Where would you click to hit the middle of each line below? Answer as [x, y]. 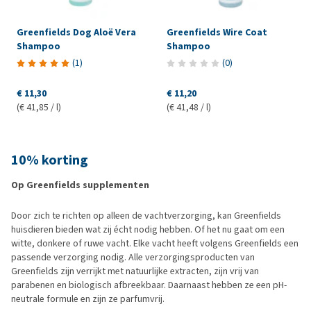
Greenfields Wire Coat [217, 33]
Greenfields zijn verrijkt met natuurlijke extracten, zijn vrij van [135, 271]
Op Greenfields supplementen [80, 185]
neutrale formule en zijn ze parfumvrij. [88, 299]
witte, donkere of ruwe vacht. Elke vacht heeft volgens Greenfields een [155, 244]
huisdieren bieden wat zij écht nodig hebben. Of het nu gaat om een [148, 230]
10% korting [50, 160]
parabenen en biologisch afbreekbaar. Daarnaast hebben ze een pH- [149, 285]
